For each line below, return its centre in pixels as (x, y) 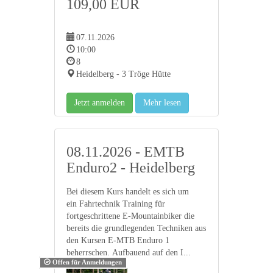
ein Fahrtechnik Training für (116, 204)
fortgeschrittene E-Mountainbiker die (130, 216)
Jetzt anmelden (100, 102)
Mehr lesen (162, 102)
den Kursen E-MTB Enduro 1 (118, 240)
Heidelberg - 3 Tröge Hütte (123, 74)
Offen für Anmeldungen (87, 262)
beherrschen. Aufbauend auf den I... (129, 252)
